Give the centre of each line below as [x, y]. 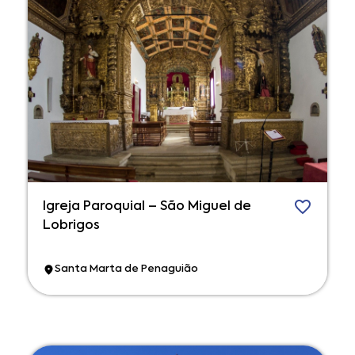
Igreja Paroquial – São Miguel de [147, 206]
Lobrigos [71, 225]
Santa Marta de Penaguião [126, 269]
